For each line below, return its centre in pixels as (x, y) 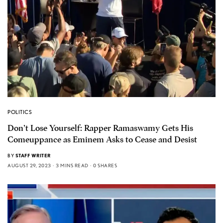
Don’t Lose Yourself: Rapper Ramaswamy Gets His (100, 128)
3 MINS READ (72, 165)
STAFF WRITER (33, 155)
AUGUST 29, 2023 (29, 165)
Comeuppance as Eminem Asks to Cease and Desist (102, 139)
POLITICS (20, 112)
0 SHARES (105, 165)
